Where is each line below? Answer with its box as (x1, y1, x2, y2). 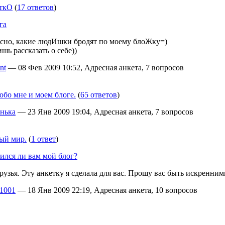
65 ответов (80, 90, 117, 99)
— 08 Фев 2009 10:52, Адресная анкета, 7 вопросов (6, 63, 184, 72)
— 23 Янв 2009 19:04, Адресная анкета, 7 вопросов (16, 107, 193, 116)
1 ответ (31, 135, 56, 143)
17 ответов (17, 3, 54, 12)
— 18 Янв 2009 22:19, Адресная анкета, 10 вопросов (16, 186, 197, 194)
